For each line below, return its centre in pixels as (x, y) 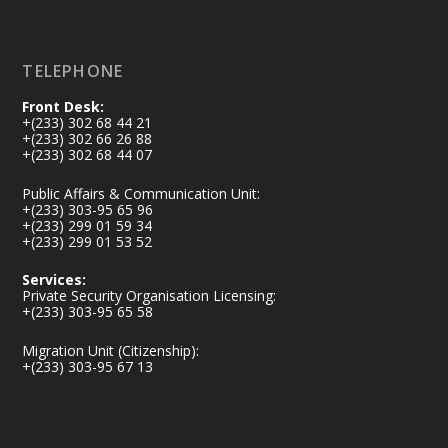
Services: (54, 280)
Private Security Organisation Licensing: (149, 296)
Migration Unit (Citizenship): (111, 350)
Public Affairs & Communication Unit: (141, 193)
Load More (224, 21)
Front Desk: (63, 107)
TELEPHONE (73, 71)
